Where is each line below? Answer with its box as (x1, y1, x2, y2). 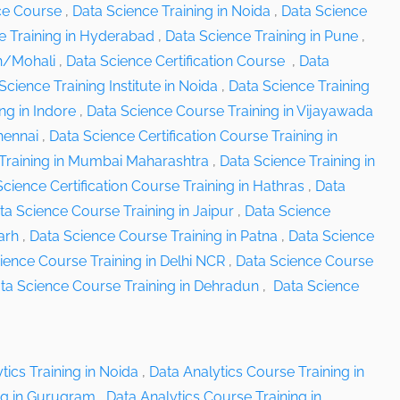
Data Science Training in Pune (165, 28, 358, 45)
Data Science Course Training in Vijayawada (87, 103, 373, 120)
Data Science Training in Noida (72, 3, 271, 20)
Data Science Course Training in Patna (29, 228, 278, 245)
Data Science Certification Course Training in (49, 128, 337, 145)
